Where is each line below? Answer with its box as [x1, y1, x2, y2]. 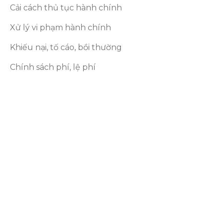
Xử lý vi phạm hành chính [10, 23, 111, 32]
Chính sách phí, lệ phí [10, 62, 96, 72]
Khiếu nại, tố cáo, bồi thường [10, 43, 122, 52]
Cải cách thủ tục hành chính [10, 3, 122, 12]
